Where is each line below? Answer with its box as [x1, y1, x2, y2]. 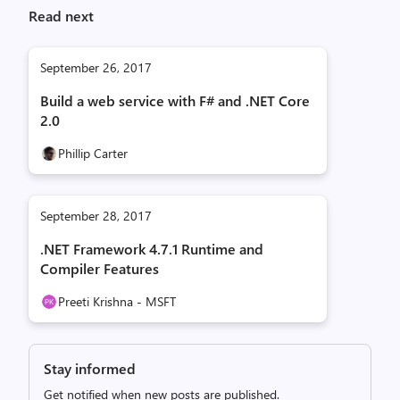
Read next [29, 6, 94, 25]
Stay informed [44, 359, 136, 378]
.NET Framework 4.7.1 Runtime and [40, 239, 263, 258]
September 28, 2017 [40, 207, 152, 224]
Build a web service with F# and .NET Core [40, 91, 310, 110]
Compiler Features [40, 259, 159, 278]
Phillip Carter [58, 145, 128, 162]
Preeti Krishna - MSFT [58, 293, 176, 310]
